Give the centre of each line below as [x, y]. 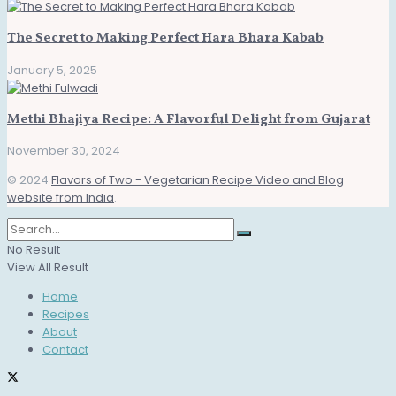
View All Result [48, 267]
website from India [61, 197]
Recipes [66, 314]
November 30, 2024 [64, 150]
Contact [65, 349]
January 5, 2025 [52, 70]
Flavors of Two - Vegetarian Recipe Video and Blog [198, 179]
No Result [34, 249]
